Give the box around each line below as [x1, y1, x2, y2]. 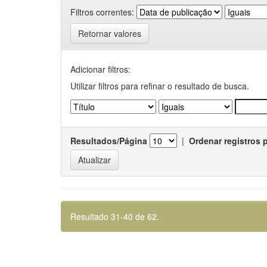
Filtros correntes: [70, 5, 134, 18]
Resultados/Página [70, 135, 147, 147]
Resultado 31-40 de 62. [70, 210, 159, 222]
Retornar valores [78, 27, 141, 39]
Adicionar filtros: [70, 63, 131, 75]
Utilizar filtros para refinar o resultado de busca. [70, 80, 249, 92]
